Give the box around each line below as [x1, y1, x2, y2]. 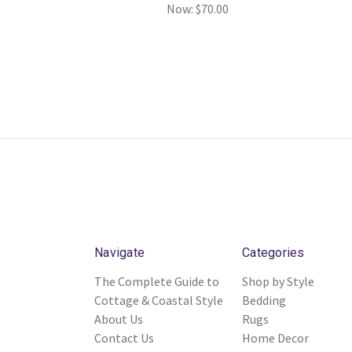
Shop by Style [242, 273, 314, 289]
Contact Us [94, 330, 154, 346]
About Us [94, 311, 143, 327]
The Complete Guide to [94, 273, 219, 289]
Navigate [94, 245, 145, 260]
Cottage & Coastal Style [94, 292, 223, 308]
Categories [242, 245, 305, 260]
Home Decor [242, 330, 309, 346]
